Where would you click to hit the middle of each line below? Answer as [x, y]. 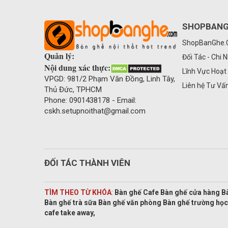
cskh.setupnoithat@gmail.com [95, 111]
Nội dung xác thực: [77, 67]
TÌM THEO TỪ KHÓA [78, 192]
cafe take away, [70, 212]
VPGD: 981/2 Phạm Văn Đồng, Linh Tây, [110, 79]
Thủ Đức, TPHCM [73, 89]
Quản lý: [59, 55]
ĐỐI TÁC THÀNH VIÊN [87, 163]
